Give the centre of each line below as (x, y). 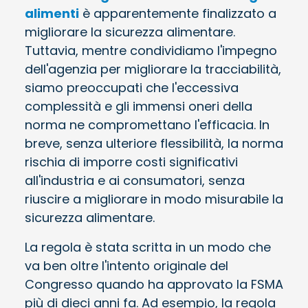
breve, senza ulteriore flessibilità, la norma (154, 143)
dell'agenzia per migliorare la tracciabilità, (153, 69)
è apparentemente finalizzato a (178, 13)
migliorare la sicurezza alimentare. (130, 32)
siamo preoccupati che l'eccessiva (132, 87)
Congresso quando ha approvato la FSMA (154, 284)
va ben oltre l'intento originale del (126, 265)
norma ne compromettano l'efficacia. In (147, 124)
